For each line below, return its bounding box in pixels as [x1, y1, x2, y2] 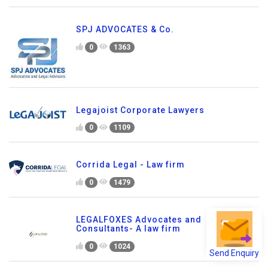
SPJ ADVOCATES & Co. [76, 24, 174, 34]
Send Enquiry [209, 242, 259, 252]
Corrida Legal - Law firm [76, 160, 185, 170]
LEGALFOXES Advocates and [76, 215, 202, 225]
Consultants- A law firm [76, 224, 181, 234]
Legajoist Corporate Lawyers [76, 105, 205, 115]
